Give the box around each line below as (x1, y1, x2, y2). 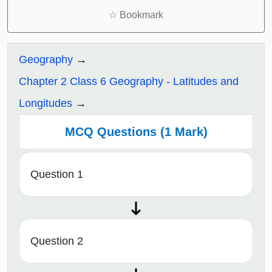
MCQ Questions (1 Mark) (64, 125, 208, 139)
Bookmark (117, 10, 163, 21)
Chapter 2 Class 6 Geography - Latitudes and (19, 75, 239, 88)
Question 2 (30, 234, 83, 247)
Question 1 (30, 168, 83, 180)
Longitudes (19, 97, 72, 110)
